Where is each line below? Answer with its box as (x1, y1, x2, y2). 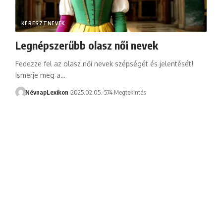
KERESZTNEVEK (21, 20, 66, 26)
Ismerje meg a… (15, 70, 65, 79)
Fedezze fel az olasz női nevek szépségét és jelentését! (15, 59, 193, 68)
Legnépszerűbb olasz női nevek (15, 38, 158, 52)
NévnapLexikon (25, 88, 69, 96)
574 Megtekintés (104, 88, 146, 96)
